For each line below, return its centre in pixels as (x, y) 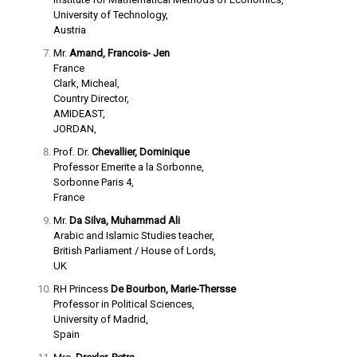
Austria (69, 30)
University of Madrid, (100, 319)
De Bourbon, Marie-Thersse (173, 289)
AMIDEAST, (79, 114)
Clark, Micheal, (86, 83)
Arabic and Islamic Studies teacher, (133, 235)
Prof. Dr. (72, 152)
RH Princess (82, 289)
